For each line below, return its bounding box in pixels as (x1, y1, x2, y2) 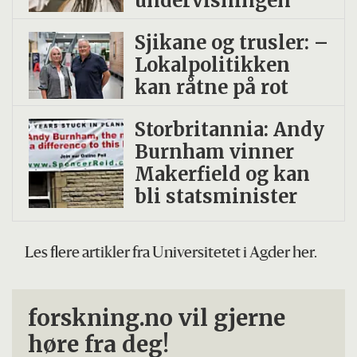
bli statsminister (134, 184, 297, 208)
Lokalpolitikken (134, 53, 290, 76)
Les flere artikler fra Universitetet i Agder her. (25, 245, 318, 261)
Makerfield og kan (134, 162, 310, 186)
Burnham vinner (134, 139, 294, 163)
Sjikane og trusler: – (134, 30, 328, 54)
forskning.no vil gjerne (28, 304, 286, 333)
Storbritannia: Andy (134, 117, 324, 141)
